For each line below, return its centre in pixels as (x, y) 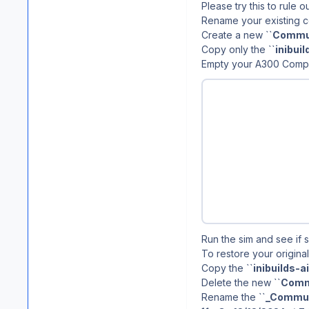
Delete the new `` (241, 283)
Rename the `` (233, 297)
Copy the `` (227, 268)
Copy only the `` (238, 49)
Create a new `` (237, 34)
